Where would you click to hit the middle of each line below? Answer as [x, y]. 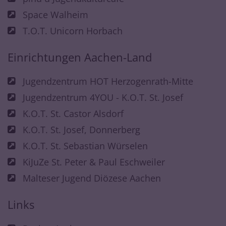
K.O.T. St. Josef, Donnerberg [81, 129]
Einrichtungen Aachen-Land [80, 57]
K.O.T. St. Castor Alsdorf [73, 113]
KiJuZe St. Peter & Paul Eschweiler [94, 162]
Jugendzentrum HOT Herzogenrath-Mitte [108, 81]
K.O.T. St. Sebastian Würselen [85, 146]
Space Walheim [55, 14]
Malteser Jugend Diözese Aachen [92, 178]
